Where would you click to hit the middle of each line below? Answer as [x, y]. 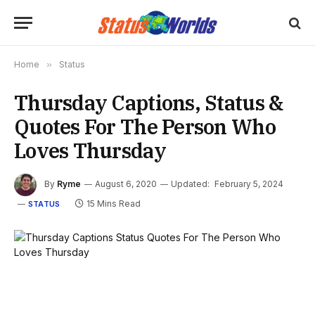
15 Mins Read [114, 204]
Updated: [190, 184]
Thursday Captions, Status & [149, 103]
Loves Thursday [90, 150]
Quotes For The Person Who [145, 127]
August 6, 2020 [126, 184]
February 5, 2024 [249, 184]
